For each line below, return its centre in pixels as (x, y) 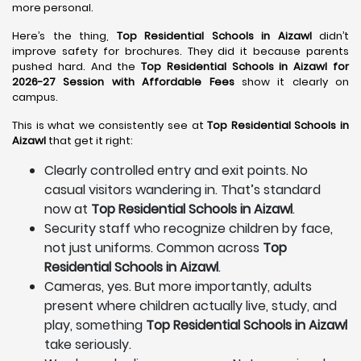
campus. (35, 97)
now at (68, 209)
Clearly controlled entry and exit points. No (176, 170)
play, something (95, 325)
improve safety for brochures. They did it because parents (180, 51)
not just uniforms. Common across (154, 248)
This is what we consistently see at (110, 125)
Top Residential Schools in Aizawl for (245, 66)
